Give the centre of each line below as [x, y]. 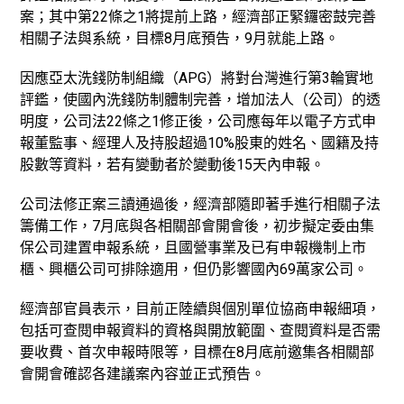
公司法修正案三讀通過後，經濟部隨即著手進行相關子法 [201, 205]
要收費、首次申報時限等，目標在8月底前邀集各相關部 [197, 353]
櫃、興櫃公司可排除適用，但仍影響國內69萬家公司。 [194, 270]
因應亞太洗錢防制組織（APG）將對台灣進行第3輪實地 [197, 78]
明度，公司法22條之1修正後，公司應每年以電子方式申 [198, 122]
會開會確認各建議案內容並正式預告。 [143, 374]
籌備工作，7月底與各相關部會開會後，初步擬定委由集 [197, 226]
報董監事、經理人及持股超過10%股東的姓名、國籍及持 [200, 143]
